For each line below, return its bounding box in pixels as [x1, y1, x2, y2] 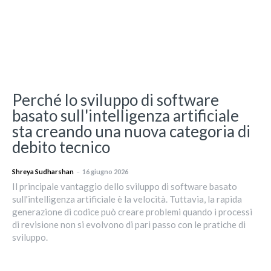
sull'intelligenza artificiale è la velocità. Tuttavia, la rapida [12, 193, 242, 204]
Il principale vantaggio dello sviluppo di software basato [12, 180, 237, 192]
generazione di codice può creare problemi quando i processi [12, 206, 252, 217]
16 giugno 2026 [82, 167, 128, 175]
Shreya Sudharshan [12, 167, 74, 175]
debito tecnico [12, 137, 110, 157]
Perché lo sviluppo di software [12, 90, 219, 109]
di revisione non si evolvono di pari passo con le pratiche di [12, 218, 246, 230]
